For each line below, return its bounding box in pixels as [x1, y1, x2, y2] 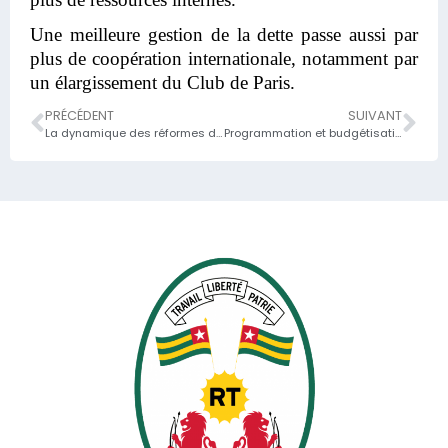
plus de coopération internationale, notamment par [30, 47, 418, 69]
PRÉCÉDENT [45, 107, 114, 125]
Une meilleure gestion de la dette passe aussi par [30, 23, 418, 45]
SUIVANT [348, 107, 402, 125]
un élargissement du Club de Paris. [30, 71, 300, 93]
